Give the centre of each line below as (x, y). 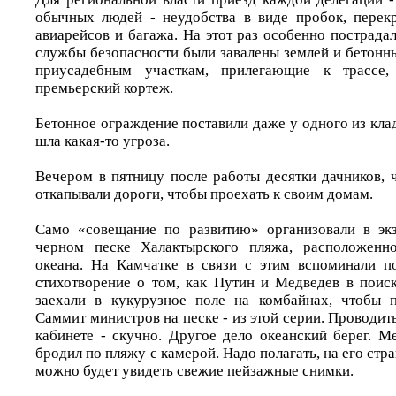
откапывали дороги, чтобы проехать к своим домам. (204, 194)
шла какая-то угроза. (103, 141)
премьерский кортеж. (104, 88)
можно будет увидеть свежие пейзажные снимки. (194, 371)
